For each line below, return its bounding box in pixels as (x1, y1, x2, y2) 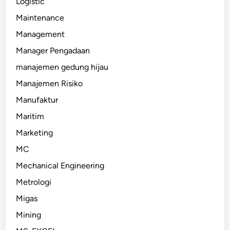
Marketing (16, 127, 53, 138)
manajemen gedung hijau (16, 62, 109, 72)
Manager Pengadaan (16, 45, 90, 55)
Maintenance (16, 12, 65, 23)
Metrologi (16, 177, 52, 187)
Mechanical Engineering (16, 160, 105, 170)
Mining (16, 209, 42, 220)
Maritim (16, 111, 45, 121)
